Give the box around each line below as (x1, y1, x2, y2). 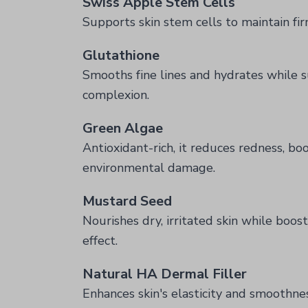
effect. (82, 232, 118, 249)
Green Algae (82, 119, 163, 137)
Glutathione (82, 46, 159, 65)
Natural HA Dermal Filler (82, 265, 247, 283)
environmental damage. (82, 159, 215, 176)
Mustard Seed (82, 192, 172, 210)
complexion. (82, 87, 149, 103)
